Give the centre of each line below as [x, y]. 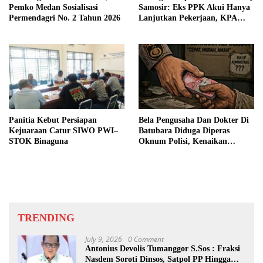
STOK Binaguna [38, 141]
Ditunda [153, 162]
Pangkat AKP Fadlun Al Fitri [191, 151]
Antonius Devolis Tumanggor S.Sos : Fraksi [163, 248]
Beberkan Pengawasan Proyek [192, 29]
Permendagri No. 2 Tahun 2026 [65, 18]
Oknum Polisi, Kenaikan [183, 141]
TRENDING [46, 218]
